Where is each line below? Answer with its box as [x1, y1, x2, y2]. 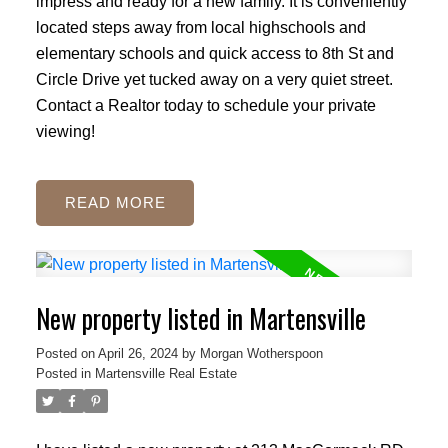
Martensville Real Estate [94, 365, 237, 381]
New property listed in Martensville [35, 298, 366, 338]
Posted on [35, 345, 98, 361]
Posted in [35, 365, 91, 381]
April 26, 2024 [97, 345, 178, 361]
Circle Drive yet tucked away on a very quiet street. [35, 69, 393, 88]
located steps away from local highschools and [35, 17, 366, 36]
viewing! [35, 121, 95, 140]
